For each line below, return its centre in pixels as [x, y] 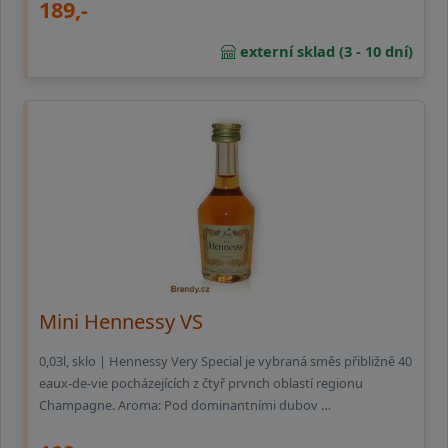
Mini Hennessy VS [121, 322]
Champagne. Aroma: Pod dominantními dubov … [185, 405]
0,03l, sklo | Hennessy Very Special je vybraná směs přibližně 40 [225, 361]
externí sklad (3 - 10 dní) [324, 51]
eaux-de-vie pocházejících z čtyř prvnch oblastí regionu [201, 383]
